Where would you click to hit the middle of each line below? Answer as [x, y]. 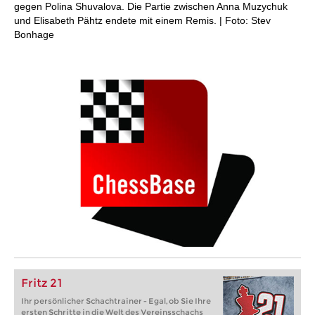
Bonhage [34, 34]
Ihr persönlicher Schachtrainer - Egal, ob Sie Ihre [116, 301]
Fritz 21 [42, 283]
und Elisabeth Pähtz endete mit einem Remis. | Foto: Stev [142, 20]
